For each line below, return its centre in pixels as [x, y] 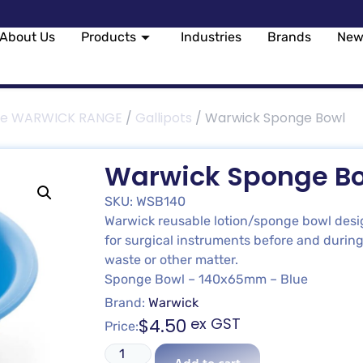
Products [109, 37]
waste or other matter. [171, 260]
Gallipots [164, 118]
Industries [211, 37]
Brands [290, 37]
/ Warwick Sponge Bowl [269, 118]
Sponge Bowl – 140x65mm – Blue [206, 279]
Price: [122, 326]
